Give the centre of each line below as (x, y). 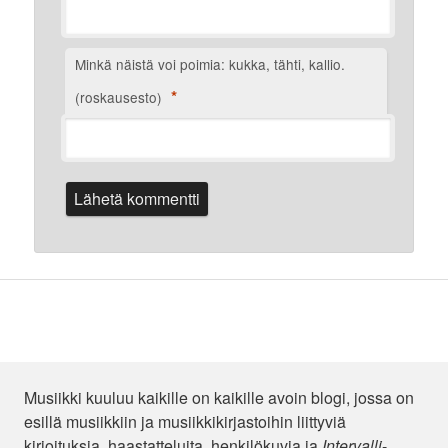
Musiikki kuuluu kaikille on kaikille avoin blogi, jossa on (219, 398)
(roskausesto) (121, 97)
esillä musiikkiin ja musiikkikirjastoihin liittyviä (185, 422)
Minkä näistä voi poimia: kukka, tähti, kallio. (210, 64)
